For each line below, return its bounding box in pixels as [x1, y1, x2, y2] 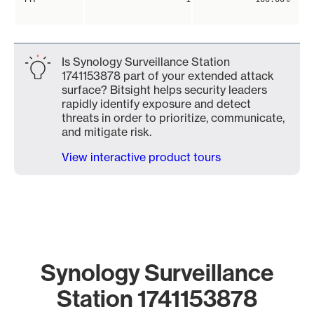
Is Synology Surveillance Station [62, 55, 230, 69]
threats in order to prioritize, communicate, [62, 111, 285, 125]
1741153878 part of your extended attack [62, 69, 274, 83]
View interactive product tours [62, 150, 221, 164]
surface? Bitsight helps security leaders [62, 83, 267, 97]
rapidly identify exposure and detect [62, 97, 251, 111]
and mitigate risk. [62, 125, 151, 139]
